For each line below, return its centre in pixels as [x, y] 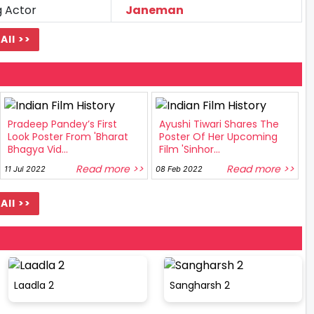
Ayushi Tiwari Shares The [219, 124]
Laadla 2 [34, 285]
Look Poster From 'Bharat [68, 137]
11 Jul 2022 [25, 169]
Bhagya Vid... [38, 150]
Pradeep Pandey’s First [62, 124]
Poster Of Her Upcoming [218, 137]
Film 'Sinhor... [189, 150]
